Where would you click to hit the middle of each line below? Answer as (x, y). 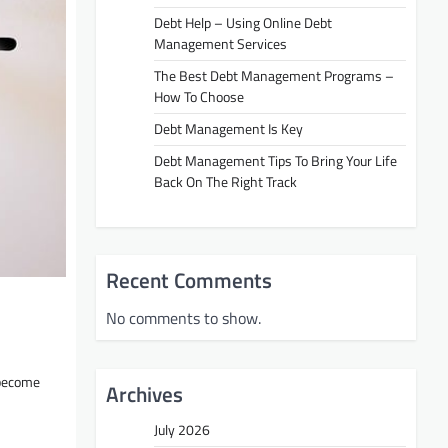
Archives (144, 394)
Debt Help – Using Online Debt (243, 22)
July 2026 (182, 430)
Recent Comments (189, 280)
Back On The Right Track (225, 181)
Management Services (220, 43)
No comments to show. (183, 318)
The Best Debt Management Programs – (274, 75)
